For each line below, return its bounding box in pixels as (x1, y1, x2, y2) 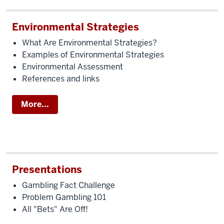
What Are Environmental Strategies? (22, 37, 157, 48)
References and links (22, 73, 99, 84)
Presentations (12, 163, 82, 176)
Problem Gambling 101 (22, 192, 106, 202)
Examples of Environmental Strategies (22, 49, 164, 60)
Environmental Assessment (22, 61, 123, 72)
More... (21, 99, 49, 109)
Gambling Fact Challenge (22, 180, 115, 190)
